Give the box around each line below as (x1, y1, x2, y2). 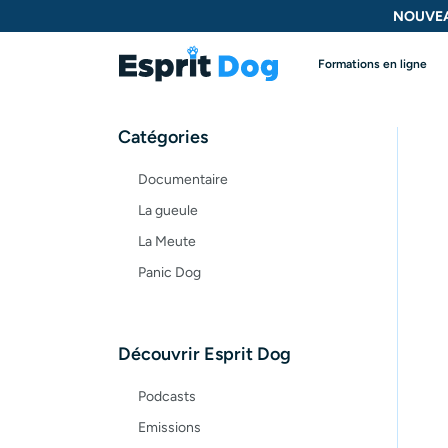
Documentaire (138, 170, 228, 188)
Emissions (138, 418, 201, 436)
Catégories (118, 125, 208, 148)
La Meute (138, 232, 196, 250)
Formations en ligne (318, 56, 427, 71)
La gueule (138, 201, 198, 219)
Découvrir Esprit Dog (118, 342, 291, 365)
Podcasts (138, 387, 196, 405)
